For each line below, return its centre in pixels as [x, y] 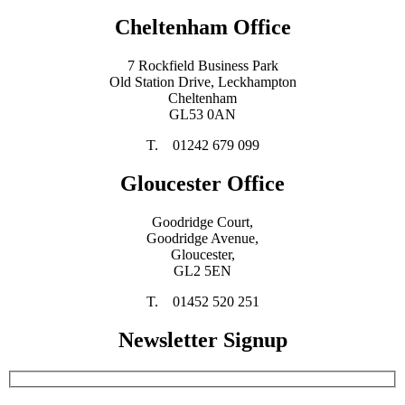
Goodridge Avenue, [202, 238]
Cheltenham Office [202, 28]
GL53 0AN [202, 115]
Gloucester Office [202, 184]
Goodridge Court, [202, 221]
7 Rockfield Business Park [202, 66]
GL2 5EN [202, 270]
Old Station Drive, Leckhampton [202, 82]
